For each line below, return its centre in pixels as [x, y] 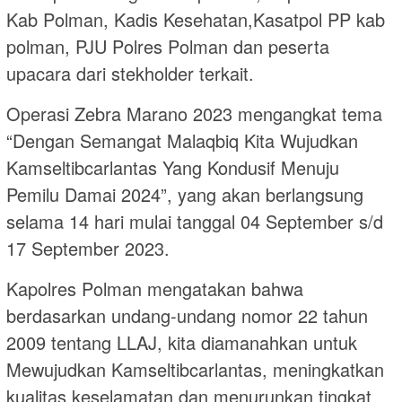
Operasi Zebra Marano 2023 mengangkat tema [194, 114]
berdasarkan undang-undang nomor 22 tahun [187, 316]
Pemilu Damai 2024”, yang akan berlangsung [185, 195]
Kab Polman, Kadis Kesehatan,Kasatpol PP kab [196, 20]
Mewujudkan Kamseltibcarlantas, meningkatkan [195, 370]
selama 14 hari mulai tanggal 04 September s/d [195, 222]
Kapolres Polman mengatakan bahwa [155, 289]
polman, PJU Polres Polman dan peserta [168, 47]
